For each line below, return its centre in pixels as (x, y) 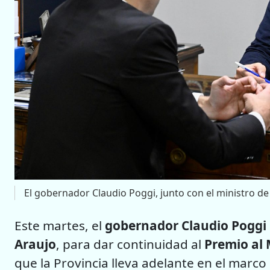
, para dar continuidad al (130, 244)
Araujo (35, 244)
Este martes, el (60, 226)
